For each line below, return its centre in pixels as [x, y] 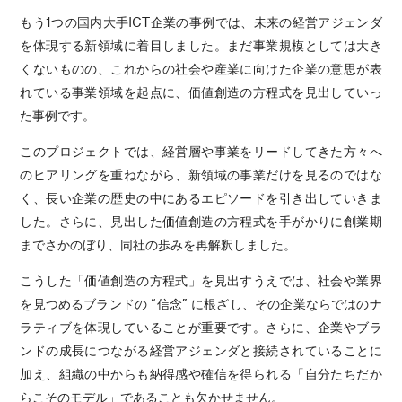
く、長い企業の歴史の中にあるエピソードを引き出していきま [201, 197]
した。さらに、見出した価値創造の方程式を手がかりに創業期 [201, 221]
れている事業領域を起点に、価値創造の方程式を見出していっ [201, 92]
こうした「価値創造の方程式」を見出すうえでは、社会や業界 [201, 280]
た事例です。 [58, 115]
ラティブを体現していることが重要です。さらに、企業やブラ [201, 327]
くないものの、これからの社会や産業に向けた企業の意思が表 [201, 68]
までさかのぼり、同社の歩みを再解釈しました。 [158, 244]
